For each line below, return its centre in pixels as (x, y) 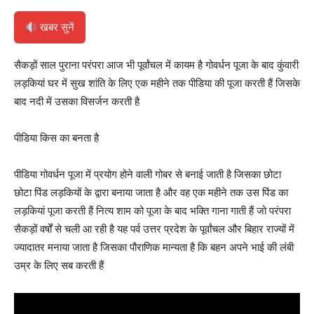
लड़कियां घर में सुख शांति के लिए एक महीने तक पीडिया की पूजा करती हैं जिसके (157, 83)
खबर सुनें (56, 27)
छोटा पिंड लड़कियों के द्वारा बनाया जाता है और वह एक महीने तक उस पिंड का (151, 193)
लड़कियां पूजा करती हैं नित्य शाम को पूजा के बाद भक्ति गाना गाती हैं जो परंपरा (152, 211)
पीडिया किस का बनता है (56, 138)
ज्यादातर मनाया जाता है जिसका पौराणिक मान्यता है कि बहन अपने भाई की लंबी (154, 247)
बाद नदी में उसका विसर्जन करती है (77, 102)
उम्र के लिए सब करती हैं (59, 266)
